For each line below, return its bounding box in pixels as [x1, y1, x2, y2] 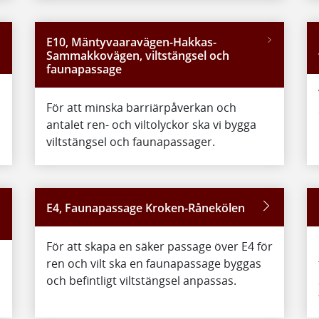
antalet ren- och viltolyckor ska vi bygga [46, 117, 256, 132]
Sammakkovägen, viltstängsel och [46, 48, 229, 63]
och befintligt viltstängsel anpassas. [46, 273, 236, 288]
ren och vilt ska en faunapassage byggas [46, 256, 261, 271]
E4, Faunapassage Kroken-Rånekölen [46, 200, 245, 216]
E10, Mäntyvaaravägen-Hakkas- [46, 34, 216, 50]
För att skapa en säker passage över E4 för [46, 239, 273, 254]
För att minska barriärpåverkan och [46, 100, 236, 115]
